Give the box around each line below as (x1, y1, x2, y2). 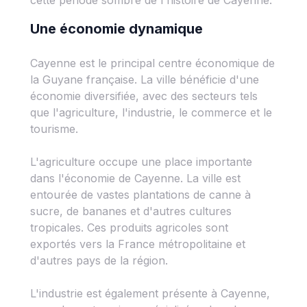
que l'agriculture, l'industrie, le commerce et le (30, 106, 272, 119)
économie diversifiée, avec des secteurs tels (30, 89, 258, 103)
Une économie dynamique (30, 21, 203, 37)
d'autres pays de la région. (30, 254, 168, 267)
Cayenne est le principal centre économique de (30, 56, 275, 70)
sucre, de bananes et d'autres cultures (30, 204, 232, 218)
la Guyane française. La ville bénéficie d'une (30, 73, 259, 86)
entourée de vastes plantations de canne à (30, 188, 251, 201)
